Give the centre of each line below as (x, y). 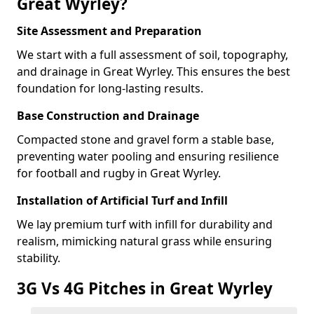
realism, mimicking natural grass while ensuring (144, 241)
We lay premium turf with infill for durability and (145, 224)
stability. (39, 258)
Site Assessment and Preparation (109, 31)
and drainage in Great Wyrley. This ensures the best (153, 71)
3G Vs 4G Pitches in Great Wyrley (145, 288)
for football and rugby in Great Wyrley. (119, 173)
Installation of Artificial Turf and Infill (122, 200)
